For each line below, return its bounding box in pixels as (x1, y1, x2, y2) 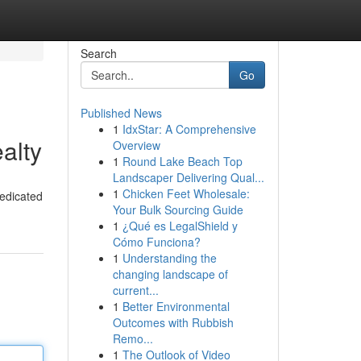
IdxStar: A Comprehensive (122, 121, 256, 137)
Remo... (112, 330, 153, 346)
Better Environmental (122, 298, 230, 314)
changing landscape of (112, 266, 228, 282)
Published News (80, 105, 162, 121)
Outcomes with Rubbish (112, 314, 234, 330)
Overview (112, 137, 160, 153)
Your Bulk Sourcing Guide (112, 201, 243, 218)
